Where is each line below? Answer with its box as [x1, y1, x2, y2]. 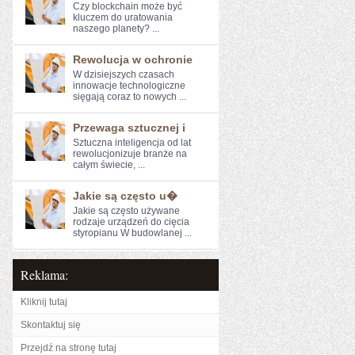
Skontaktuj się [21, 319, 81, 330]
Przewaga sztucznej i [73, 121, 185, 134]
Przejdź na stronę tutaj [21, 342, 116, 353]
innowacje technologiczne [73, 80, 185, 91]
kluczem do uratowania [73, 12, 173, 23]
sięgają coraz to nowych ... [73, 91, 186, 102]
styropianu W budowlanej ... [73, 227, 192, 239]
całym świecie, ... [73, 159, 145, 170]
